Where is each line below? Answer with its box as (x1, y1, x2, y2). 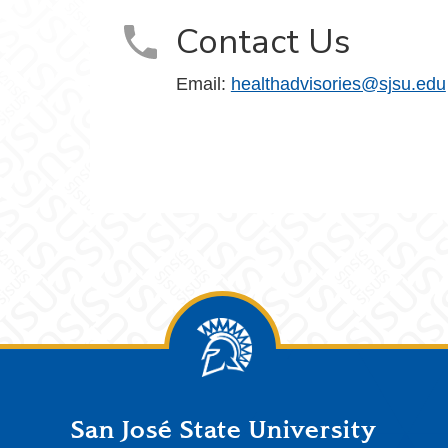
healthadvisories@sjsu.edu (230, 73, 446, 94)
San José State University (71, 413, 377, 445)
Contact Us (175, 18, 350, 66)
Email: (175, 73, 231, 94)
